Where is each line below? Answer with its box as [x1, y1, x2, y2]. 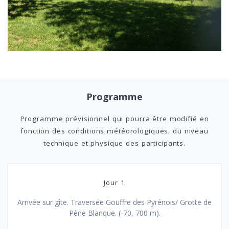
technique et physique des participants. [43, 138, 186, 148]
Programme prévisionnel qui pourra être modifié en [20, 113, 209, 123]
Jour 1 [104, 177, 125, 187]
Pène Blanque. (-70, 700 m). [68, 208, 161, 218]
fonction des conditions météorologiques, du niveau [20, 126, 209, 135]
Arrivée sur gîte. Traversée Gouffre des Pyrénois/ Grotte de [17, 197, 212, 207]
